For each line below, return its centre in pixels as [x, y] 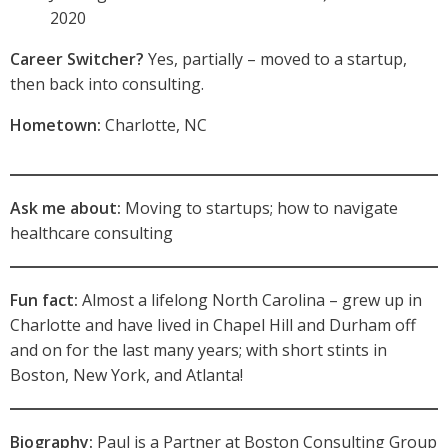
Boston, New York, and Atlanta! [126, 375]
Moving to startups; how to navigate [259, 208]
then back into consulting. [107, 84]
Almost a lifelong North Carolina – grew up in [250, 300]
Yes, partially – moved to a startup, [275, 59]
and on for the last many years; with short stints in [198, 350]
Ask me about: [65, 208]
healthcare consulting [91, 233]
